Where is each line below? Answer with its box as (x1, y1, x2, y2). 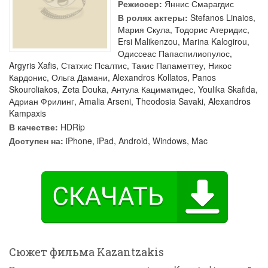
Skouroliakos (9, 83, 57, 95)
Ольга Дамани (51, 71, 108, 83)
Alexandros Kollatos (112, 71, 187, 83)
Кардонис (9, 71, 47, 83)
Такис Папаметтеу (132, 59, 203, 71)
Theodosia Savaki (136, 95, 203, 107)
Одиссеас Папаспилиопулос (118, 47, 230, 59)
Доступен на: (9, 135, 63, 147)
